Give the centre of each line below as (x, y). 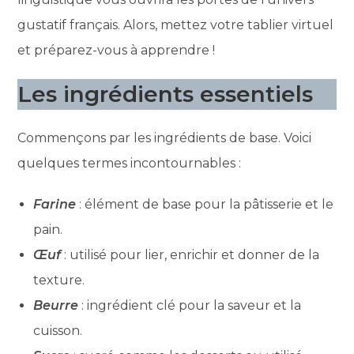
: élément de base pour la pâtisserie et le (205, 204)
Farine (55, 204)
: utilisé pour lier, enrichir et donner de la (190, 254)
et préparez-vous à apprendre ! (117, 50)
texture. (59, 280)
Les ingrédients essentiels (166, 94)
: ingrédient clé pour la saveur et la (190, 305)
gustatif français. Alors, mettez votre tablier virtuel (176, 24)
